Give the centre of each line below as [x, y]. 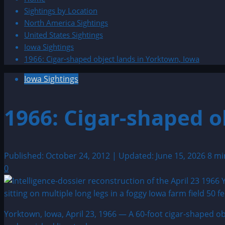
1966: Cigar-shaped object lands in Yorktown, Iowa [112, 59]
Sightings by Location [61, 11]
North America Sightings [66, 23]
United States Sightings [64, 35]
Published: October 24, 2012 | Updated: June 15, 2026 [106, 155]
